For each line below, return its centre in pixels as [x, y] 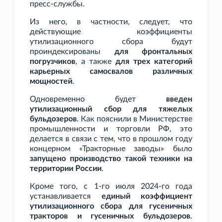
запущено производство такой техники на [111, 159]
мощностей [51, 82]
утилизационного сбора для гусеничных [111, 206]
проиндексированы [72, 52]
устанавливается [66, 196]
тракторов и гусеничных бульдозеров [110, 216]
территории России [66, 169]
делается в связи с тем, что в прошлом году [111, 139]
